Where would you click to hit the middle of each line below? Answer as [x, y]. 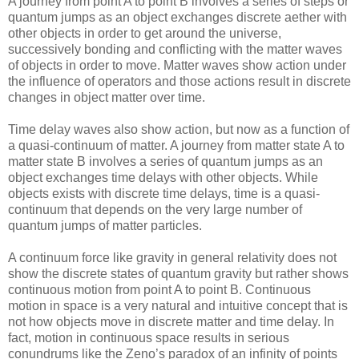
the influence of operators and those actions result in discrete [179, 82]
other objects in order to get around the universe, [145, 34]
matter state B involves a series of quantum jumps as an [165, 162]
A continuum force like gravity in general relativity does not [172, 258]
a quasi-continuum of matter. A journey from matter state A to [176, 146]
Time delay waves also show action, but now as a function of [179, 130]
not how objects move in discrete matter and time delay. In [171, 322]
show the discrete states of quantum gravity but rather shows [178, 274]
